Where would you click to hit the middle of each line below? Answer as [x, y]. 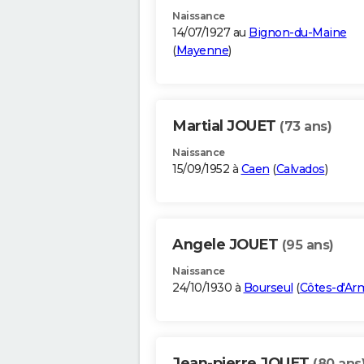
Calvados [300, 169]
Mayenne [202, 51]
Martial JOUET [226, 126]
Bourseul [268, 288]
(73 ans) [305, 127]
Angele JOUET [227, 245]
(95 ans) [308, 245]
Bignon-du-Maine [298, 33]
